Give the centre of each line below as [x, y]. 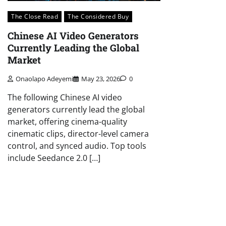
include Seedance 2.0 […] [54, 158]
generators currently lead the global [76, 110]
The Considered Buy [98, 16]
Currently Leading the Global [73, 48]
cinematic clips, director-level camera [78, 134]
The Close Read [35, 16]
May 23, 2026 [101, 79]
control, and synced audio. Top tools [77, 146]
